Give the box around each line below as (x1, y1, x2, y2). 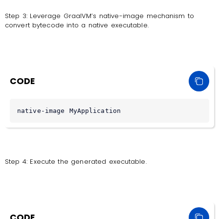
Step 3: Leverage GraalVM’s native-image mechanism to (5, 11, 195, 21)
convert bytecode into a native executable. (5, 20, 149, 30)
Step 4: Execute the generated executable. (5, 157, 147, 167)
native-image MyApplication (17, 107, 121, 115)
